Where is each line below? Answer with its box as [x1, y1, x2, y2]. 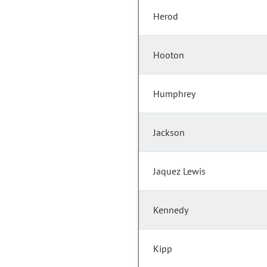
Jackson [153, 126, 185, 139]
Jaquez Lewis [153, 165, 206, 178]
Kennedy [153, 204, 188, 216]
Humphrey [153, 88, 195, 100]
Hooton [153, 49, 184, 61]
